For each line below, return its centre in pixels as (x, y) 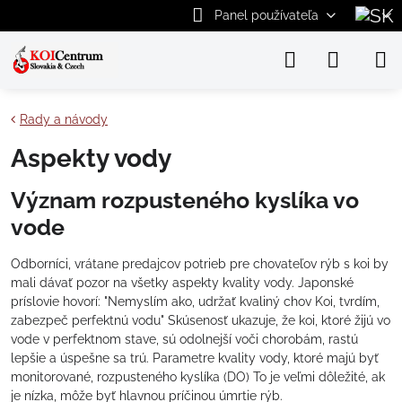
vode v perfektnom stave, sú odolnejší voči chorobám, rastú (184, 339)
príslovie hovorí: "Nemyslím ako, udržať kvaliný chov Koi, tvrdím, (195, 301)
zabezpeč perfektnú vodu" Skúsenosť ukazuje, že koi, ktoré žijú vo (201, 320)
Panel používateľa (266, 15)
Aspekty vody (91, 158)
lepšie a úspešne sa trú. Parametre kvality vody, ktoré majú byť (195, 358)
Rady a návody (64, 119)
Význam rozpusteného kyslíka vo (185, 201)
